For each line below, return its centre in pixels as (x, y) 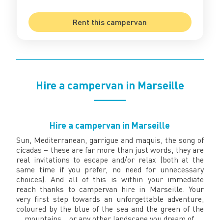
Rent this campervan (110, 22)
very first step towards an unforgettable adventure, (110, 199)
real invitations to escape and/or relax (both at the (110, 159)
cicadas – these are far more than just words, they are (110, 150)
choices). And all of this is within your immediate (110, 179)
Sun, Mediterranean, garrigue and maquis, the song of (110, 140)
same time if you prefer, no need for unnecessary (110, 169)
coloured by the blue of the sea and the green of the (110, 208)
